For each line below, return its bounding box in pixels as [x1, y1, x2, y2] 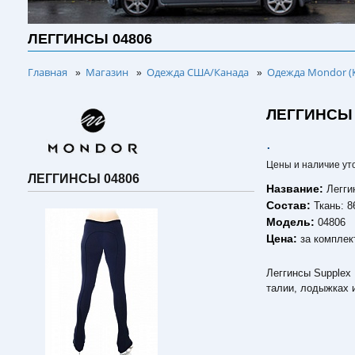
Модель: [266, 216, 319, 228]
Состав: [266, 199, 315, 212]
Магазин [86, 65, 128, 79]
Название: [266, 182, 327, 195]
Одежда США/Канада [147, 65, 249, 79]
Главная [28, 65, 67, 79]
